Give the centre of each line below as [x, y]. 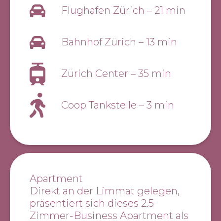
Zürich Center [96, 74]
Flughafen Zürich [104, 11]
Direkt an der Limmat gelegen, [105, 191]
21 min [170, 11]
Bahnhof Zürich [100, 42]
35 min [155, 74]
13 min [162, 42]
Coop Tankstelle [100, 105]
